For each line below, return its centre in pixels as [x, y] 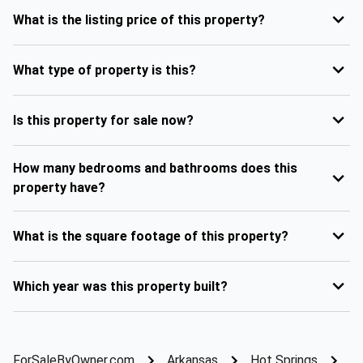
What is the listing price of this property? [139, 19]
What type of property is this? [105, 70]
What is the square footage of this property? [151, 236]
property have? [59, 188]
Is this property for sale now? [103, 120]
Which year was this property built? [120, 286]
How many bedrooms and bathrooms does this [155, 168]
